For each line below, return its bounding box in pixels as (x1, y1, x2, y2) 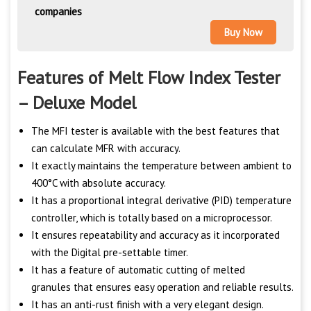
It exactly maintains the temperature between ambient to (31, 159, 292, 173)
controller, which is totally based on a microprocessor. (31, 211, 272, 225)
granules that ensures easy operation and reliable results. (31, 280, 294, 294)
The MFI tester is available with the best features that (31, 124, 280, 138)
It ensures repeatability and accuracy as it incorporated (31, 228, 280, 242)
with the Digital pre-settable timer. (31, 246, 188, 260)
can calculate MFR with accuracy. (31, 142, 180, 155)
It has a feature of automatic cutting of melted (31, 263, 245, 277)
